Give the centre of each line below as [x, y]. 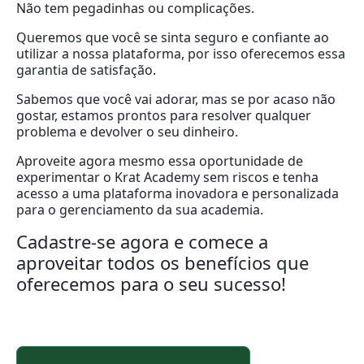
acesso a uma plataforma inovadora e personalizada [178, 193]
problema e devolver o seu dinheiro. [127, 131]
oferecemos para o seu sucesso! [151, 283]
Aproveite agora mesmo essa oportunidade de [160, 160]
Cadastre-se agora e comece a [142, 241]
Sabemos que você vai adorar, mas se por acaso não [176, 99]
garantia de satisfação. [86, 69]
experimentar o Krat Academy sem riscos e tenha [167, 177]
